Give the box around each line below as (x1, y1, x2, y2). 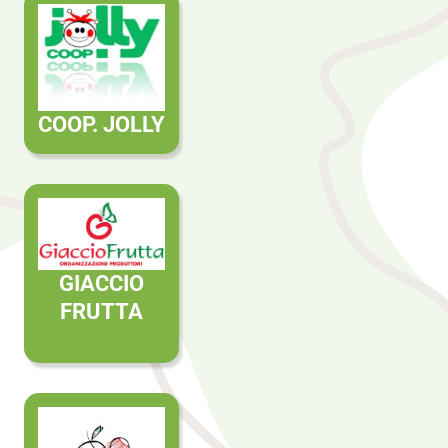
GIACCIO (58, 271, 144, 297)
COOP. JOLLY (37, 112, 165, 138)
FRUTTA (59, 299, 143, 325)
